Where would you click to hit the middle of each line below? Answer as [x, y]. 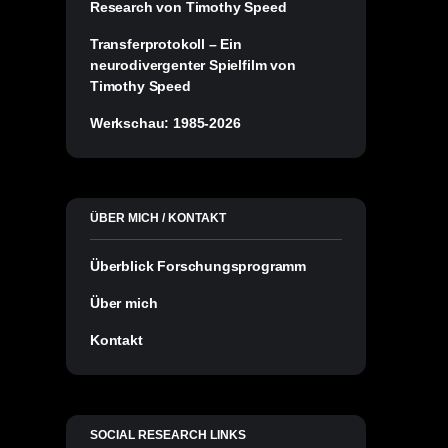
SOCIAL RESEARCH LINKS [168, 434]
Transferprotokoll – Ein [166, 43]
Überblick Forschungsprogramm [198, 265]
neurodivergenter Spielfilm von [193, 64]
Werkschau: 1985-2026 [165, 122]
